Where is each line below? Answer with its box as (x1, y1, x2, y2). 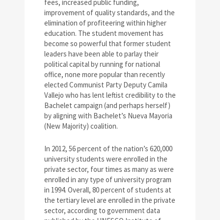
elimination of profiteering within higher (44, 18, 166, 28)
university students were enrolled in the (44, 154, 167, 164)
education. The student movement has (44, 28, 164, 38)
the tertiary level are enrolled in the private (44, 195, 175, 205)
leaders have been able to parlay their (44, 49, 159, 59)
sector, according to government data (44, 206, 160, 216)
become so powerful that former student (44, 39, 171, 49)
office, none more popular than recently (44, 70, 165, 80)
